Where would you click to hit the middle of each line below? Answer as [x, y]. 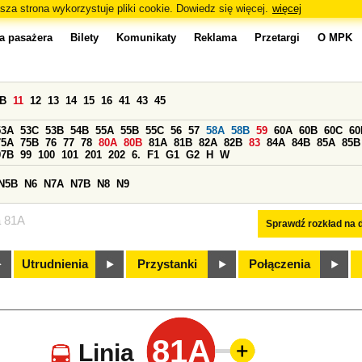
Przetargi [277, 38]
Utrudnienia [55, 264]
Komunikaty [146, 38]
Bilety [84, 38]
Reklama [215, 38]
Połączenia [280, 264]
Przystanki [167, 264]
